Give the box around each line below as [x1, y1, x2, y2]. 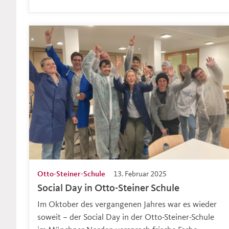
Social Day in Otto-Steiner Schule [37, 181, 179, 194]
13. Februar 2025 [113, 168, 167, 178]
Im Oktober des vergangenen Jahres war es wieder [37, 198, 217, 209]
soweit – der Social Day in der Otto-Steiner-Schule [37, 211, 214, 222]
